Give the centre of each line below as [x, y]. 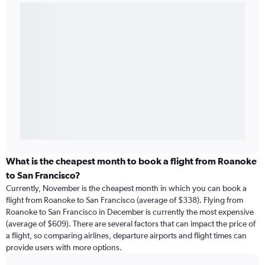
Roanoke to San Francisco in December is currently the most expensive [130, 212]
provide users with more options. [64, 248]
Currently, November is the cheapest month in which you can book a [126, 188]
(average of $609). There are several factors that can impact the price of [131, 224]
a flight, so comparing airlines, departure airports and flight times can [126, 236]
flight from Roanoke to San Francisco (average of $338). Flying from [125, 200]
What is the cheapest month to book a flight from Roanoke [131, 161]
